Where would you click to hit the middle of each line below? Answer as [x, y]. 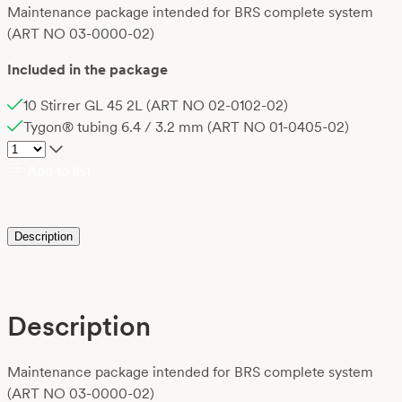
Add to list [57, 171]
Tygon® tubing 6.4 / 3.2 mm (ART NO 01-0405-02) [186, 127]
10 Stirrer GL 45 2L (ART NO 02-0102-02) [156, 106]
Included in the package [87, 70]
